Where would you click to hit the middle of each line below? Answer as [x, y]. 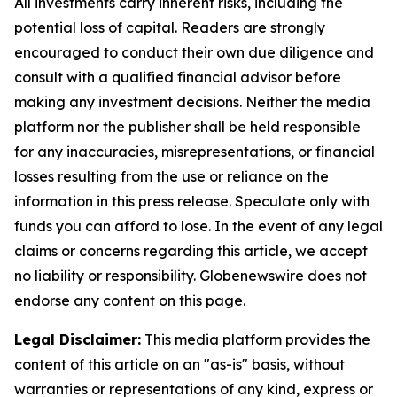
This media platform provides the [256, 340]
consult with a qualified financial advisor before [178, 78]
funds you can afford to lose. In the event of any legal [198, 226]
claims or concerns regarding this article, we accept [191, 251]
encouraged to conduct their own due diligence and [194, 53]
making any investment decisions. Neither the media [192, 102]
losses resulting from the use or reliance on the [171, 177]
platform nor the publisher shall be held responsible [187, 127]
